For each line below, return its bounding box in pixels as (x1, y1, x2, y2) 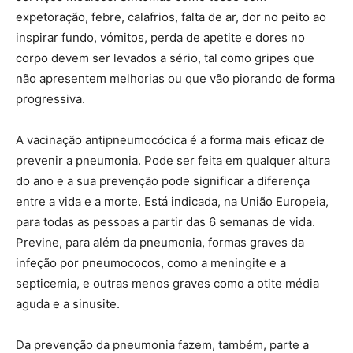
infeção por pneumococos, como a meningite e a (16, 255, 286, 270)
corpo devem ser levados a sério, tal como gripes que (16, 50, 314, 65)
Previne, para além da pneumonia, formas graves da (16, 234, 304, 250)
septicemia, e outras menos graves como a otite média (16, 275, 319, 291)
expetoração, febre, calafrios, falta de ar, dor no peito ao (16, 9, 326, 24)
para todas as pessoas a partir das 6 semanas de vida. (16, 214, 315, 229)
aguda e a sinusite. (16, 295, 120, 311)
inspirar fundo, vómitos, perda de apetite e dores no (16, 29, 305, 45)
